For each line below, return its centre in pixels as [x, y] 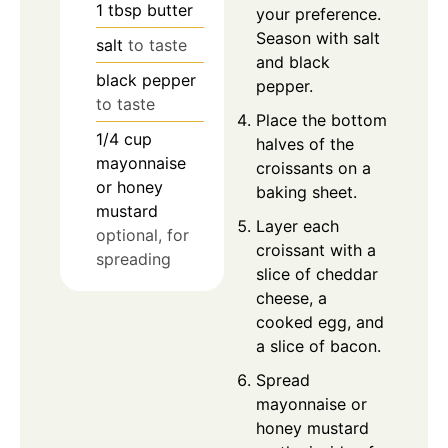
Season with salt [318, 37]
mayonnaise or [311, 403]
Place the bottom [321, 119]
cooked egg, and [320, 321]
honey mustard [312, 427]
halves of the [305, 143]
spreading [133, 258]
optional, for [142, 234]
